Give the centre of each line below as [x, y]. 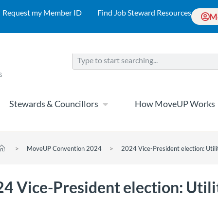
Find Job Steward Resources [144, 12]
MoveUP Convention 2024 [64, 148]
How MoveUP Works [175, 104]
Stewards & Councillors [54, 104]
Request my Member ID [42, 12]
